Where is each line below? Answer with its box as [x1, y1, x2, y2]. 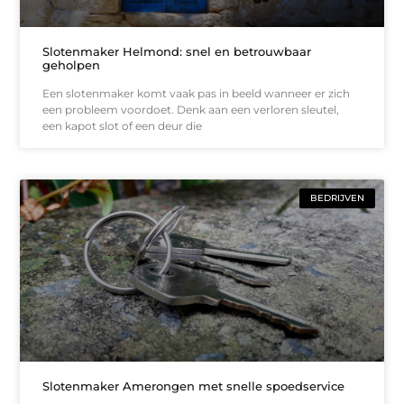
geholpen [42, 58, 101, 73]
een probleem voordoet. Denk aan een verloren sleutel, [42, 103, 340, 117]
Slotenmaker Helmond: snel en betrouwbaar [42, 44, 312, 60]
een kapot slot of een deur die [42, 119, 203, 133]
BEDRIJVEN [309, 192, 364, 205]
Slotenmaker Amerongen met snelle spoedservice [42, 378, 345, 393]
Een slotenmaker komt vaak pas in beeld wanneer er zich [42, 87, 351, 101]
